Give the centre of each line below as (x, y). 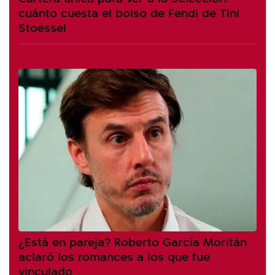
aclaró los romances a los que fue (114, 255)
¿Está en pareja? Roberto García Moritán (133, 241)
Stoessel (42, 26)
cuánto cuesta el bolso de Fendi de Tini (129, 12)
